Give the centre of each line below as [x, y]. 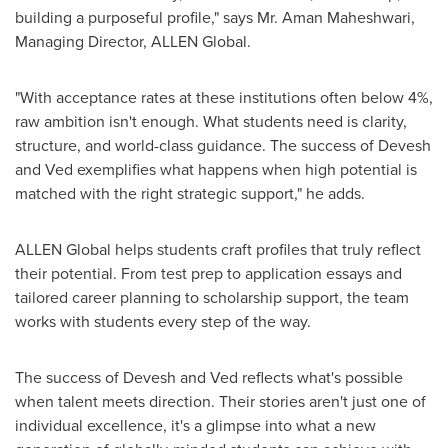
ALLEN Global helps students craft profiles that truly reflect [218, 249]
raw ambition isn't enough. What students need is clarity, [211, 121]
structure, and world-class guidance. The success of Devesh [223, 145]
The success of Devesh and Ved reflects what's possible [209, 377]
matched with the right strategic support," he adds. [190, 193]
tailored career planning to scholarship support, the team [212, 297]
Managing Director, [83, 41]
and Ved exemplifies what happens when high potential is [216, 169]
